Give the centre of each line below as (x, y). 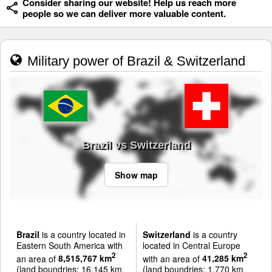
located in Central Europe (191, 245)
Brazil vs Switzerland (136, 145)
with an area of (172, 258)
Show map (136, 175)
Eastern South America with (70, 245)
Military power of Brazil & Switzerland (134, 61)
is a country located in (83, 234)
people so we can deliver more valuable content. (124, 14)
